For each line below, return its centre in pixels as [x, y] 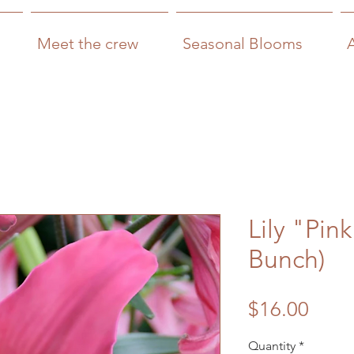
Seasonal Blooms [243, 43]
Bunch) [286, 260]
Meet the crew [88, 43]
